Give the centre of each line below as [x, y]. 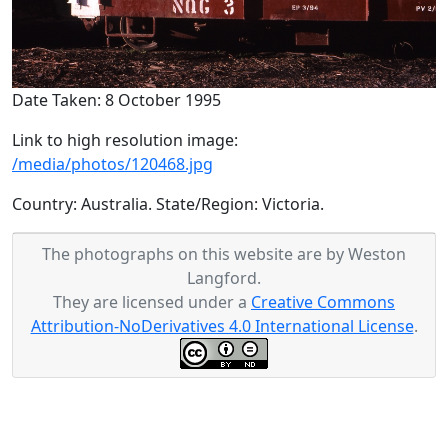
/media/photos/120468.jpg [112, 164]
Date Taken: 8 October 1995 [116, 100]
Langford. [224, 278]
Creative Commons [323, 302]
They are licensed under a [152, 302]
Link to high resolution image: [125, 140]
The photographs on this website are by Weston [224, 254]
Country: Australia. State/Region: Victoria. [168, 204]
